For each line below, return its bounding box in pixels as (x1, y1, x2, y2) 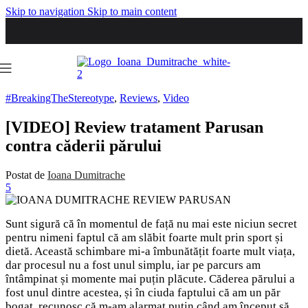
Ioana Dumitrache (47, 168, 125, 181)
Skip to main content (87, 5, 177, 17)
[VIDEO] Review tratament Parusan (5, 118, 263, 136)
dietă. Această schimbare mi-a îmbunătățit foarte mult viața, (5, 244, 295, 258)
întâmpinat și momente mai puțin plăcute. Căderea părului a (5, 272, 295, 285)
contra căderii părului (5, 136, 162, 155)
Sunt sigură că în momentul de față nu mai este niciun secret (5, 217, 297, 230)
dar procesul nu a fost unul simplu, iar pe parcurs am (5, 258, 261, 272)
